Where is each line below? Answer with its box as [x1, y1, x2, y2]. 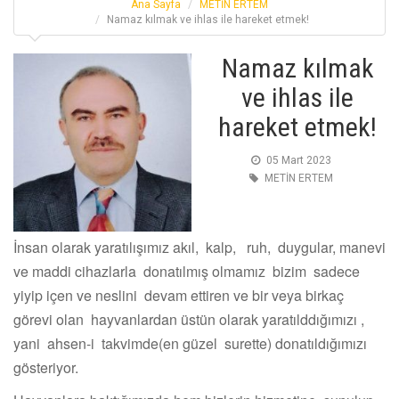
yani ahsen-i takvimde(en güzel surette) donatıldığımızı [13, 333, 367, 354]
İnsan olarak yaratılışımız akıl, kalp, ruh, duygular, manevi [13, 237, 386, 258]
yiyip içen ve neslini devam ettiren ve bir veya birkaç [13, 285, 344, 306]
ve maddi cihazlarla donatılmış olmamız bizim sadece [13, 261, 360, 282]
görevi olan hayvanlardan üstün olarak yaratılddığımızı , [13, 309, 364, 330]
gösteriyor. [13, 357, 78, 379]
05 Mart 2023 [265, 154, 331, 167]
